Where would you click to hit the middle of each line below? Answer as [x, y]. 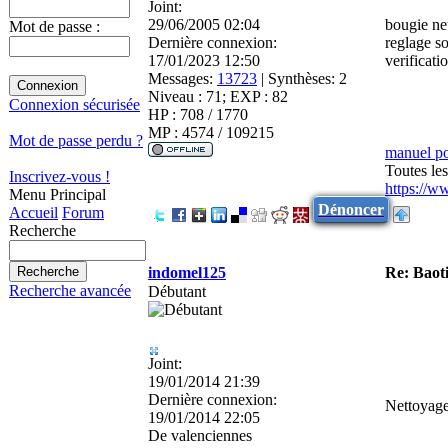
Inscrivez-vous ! [59, 176]
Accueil [33, 212]
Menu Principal [57, 194]
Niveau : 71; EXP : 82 [218, 96]
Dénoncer [351, 209]
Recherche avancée [70, 290]
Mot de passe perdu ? [76, 140]
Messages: [180, 78]
